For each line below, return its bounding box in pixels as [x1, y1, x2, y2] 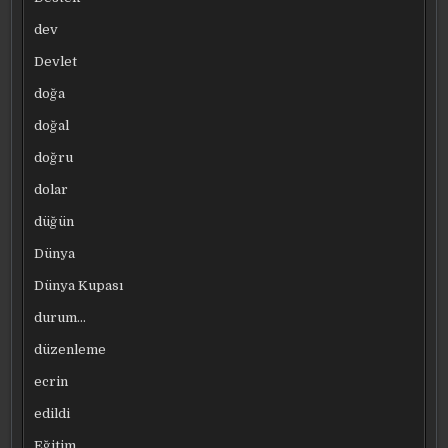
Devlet [34, 54, 78, 70]
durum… [34, 310, 87, 326]
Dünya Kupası [34, 278, 124, 294]
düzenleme [34, 342, 107, 358]
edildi [34, 406, 71, 422]
